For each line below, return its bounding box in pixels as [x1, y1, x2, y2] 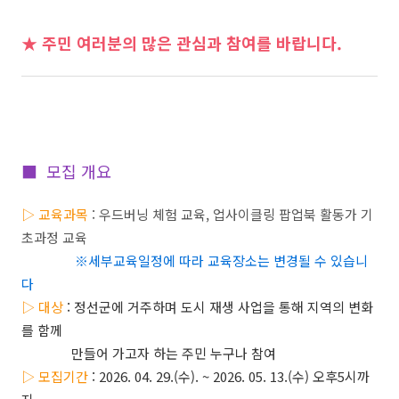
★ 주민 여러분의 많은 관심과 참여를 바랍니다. [21, 31, 342, 54]
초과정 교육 [21, 228, 87, 247]
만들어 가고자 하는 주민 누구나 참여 [21, 344, 276, 362]
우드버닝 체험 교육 [99, 205, 206, 224]
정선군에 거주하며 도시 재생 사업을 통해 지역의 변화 [74, 297, 373, 316]
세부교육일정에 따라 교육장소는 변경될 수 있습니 [88, 251, 368, 270]
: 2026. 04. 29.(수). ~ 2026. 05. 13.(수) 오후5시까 [92, 367, 370, 386]
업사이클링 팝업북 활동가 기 [213, 205, 373, 224]
